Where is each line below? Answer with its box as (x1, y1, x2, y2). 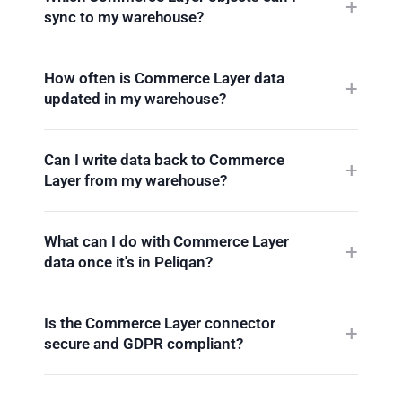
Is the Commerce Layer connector (44, 313, 275, 332)
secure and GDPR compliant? (44, 334, 243, 353)
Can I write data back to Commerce (44, 150, 284, 169)
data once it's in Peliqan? (44, 252, 213, 271)
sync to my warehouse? (44, 7, 204, 26)
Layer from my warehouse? (44, 170, 227, 189)
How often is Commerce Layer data (44, 68, 284, 87)
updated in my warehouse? (44, 89, 226, 108)
